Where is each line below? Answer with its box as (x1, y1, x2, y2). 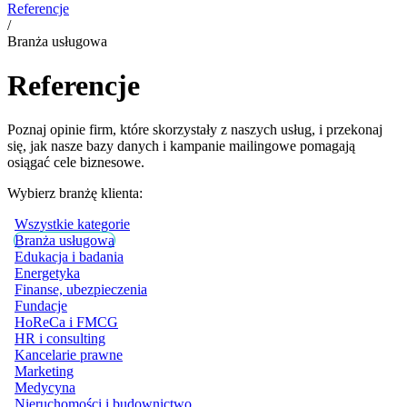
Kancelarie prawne (15, 347, 123, 363)
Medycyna (15, 380, 75, 396)
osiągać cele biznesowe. (7, 154, 144, 171)
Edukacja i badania (15, 249, 124, 265)
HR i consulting (15, 331, 105, 347)
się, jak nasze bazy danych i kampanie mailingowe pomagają (7, 138, 355, 154)
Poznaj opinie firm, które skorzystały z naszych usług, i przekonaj (7, 122, 382, 138)
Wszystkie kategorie (15, 216, 130, 233)
